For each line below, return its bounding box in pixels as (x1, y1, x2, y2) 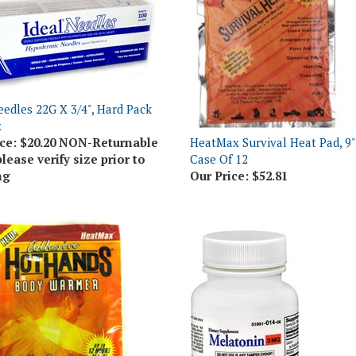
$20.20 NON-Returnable (16, 110, 158, 126)
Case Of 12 (190, 126, 248, 142)
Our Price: (190, 143, 249, 159)
